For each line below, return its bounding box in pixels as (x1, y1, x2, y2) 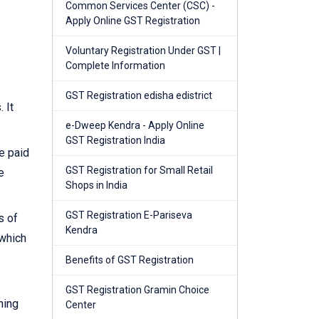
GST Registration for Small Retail (66, 164, 213, 177)
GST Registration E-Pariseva (66, 209, 192, 221)
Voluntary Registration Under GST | (66, 45, 221, 57)
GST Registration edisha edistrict (66, 90, 212, 102)
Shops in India (66, 179, 127, 192)
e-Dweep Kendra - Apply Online (66, 120, 204, 132)
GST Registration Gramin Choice (66, 284, 209, 296)
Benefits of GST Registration (66, 254, 194, 266)
